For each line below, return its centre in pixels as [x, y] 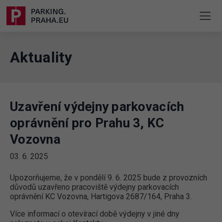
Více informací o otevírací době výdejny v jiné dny [95, 214]
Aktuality [41, 57]
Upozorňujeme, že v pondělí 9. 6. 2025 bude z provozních [109, 178]
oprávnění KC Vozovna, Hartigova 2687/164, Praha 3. [101, 197]
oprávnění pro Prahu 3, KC [87, 123]
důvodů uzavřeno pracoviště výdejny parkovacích [94, 187]
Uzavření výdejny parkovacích [97, 107]
